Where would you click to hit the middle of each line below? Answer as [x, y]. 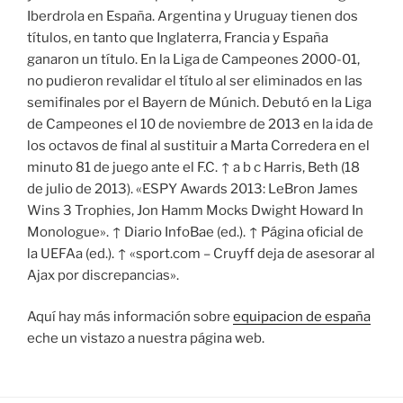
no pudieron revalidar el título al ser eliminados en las [195, 81]
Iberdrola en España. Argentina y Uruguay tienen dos [193, 16]
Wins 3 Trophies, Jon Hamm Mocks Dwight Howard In [195, 210]
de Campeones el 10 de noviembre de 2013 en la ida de [200, 124]
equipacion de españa [302, 317]
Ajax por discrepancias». [103, 275]
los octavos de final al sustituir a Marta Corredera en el [198, 145]
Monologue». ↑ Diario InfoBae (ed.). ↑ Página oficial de [195, 232]
